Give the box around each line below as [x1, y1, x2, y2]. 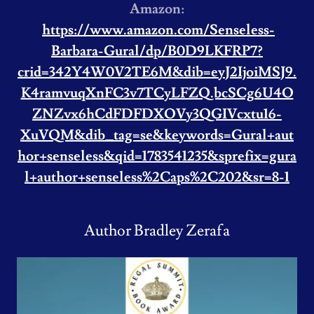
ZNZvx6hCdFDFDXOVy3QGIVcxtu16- [32, 105, 282, 123]
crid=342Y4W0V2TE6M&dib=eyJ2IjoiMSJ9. [18, 63, 296, 81]
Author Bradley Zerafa [84, 221, 230, 241]
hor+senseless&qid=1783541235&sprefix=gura [18, 147, 296, 165]
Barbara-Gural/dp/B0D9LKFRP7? [51, 42, 263, 60]
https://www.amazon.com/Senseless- [42, 21, 275, 39]
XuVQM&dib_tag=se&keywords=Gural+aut [20, 126, 294, 144]
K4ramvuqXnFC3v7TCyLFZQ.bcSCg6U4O [20, 84, 294, 102]
